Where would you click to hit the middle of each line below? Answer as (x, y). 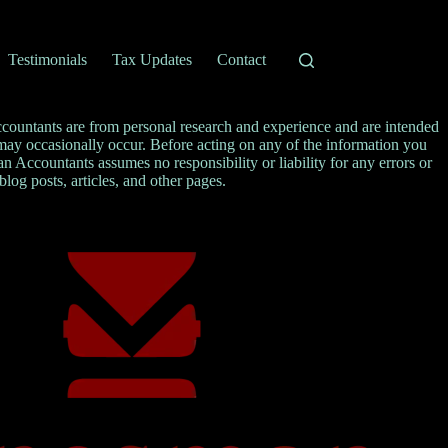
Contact (242, 59)
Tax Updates (152, 59)
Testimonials (48, 59)
